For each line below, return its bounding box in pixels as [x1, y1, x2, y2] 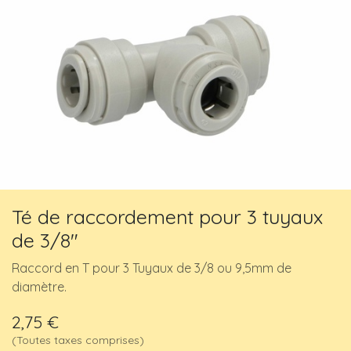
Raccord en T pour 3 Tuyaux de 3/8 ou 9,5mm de [12, 259, 291, 276]
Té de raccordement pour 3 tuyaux [12, 204, 323, 229]
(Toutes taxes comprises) [12, 332, 144, 347]
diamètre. [12, 278, 67, 295]
